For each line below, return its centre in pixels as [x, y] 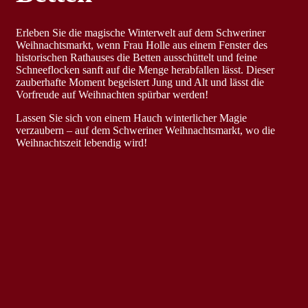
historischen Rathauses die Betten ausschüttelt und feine [136, 58]
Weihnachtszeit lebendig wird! [81, 143]
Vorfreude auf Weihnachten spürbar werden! [112, 95]
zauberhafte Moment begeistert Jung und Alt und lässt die [140, 82]
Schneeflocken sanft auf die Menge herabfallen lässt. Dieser [145, 70]
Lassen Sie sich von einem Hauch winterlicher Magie [131, 118]
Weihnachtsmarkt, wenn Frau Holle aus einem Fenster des [142, 45]
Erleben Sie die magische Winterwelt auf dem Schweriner [141, 33]
